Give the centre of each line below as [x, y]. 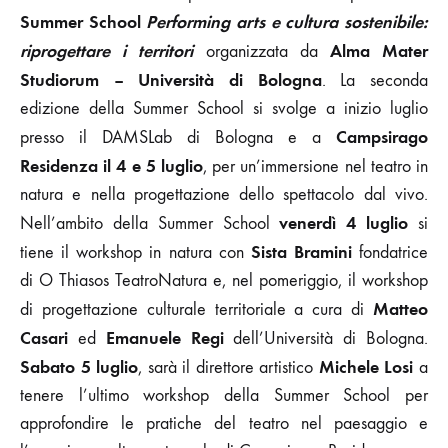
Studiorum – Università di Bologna [171, 79]
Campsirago [382, 136]
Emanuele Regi [164, 337]
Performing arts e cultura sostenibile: [284, 21]
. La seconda [375, 80]
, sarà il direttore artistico [228, 367]
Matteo [400, 308]
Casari [44, 337]
